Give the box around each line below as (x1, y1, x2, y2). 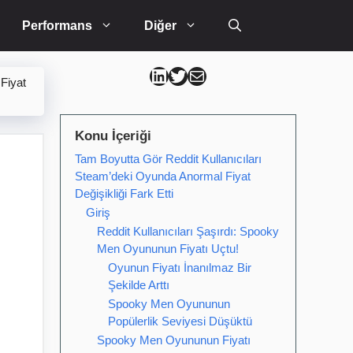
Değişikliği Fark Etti (75, 187, 173, 200)
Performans (22, 19, 92, 32)
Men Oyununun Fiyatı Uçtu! (97, 242, 239, 255)
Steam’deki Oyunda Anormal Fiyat (75, 169, 251, 183)
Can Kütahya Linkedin (149, 64, 217, 86)
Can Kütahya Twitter (168, 64, 224, 86)
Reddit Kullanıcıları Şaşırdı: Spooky (97, 225, 279, 238)
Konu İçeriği (75, 128, 151, 143)
